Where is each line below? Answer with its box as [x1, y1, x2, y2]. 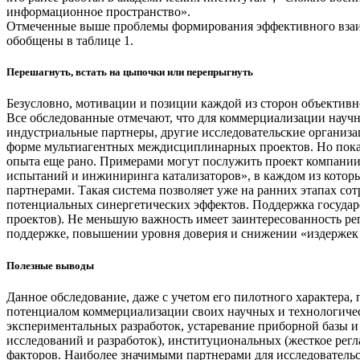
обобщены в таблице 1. [6, 34, 133, 48]
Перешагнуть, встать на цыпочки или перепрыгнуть [6, 66, 253, 79]
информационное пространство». [6, 5, 190, 19]
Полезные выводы [6, 259, 94, 272]
